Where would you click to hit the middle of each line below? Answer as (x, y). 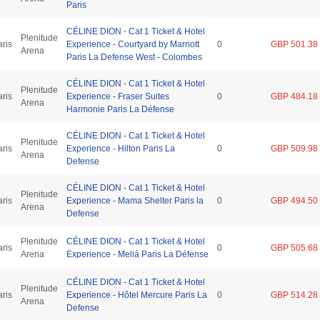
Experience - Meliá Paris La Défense (137, 254)
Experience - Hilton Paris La (121, 148)
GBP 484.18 (294, 96)
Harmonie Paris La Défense (120, 109)
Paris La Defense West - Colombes (134, 57)
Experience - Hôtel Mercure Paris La (137, 295)
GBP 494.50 (294, 200)
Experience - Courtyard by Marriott (133, 44)
